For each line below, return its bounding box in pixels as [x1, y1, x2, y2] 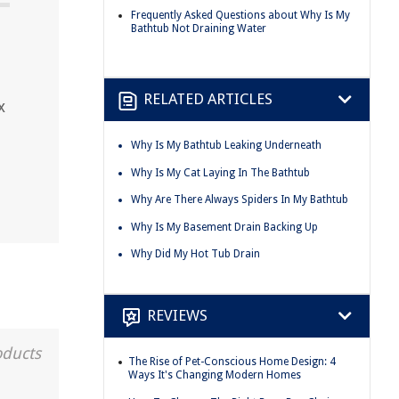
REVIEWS [147, 306, 208, 325]
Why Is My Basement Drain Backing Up [131, 220, 318, 233]
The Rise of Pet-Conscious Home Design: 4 [128, 354, 336, 368]
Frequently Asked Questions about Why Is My [131, 9, 350, 22]
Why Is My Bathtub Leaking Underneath [131, 138, 322, 151]
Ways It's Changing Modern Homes [128, 368, 301, 381]
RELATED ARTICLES [143, 90, 273, 109]
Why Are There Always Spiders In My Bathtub [131, 193, 348, 207]
